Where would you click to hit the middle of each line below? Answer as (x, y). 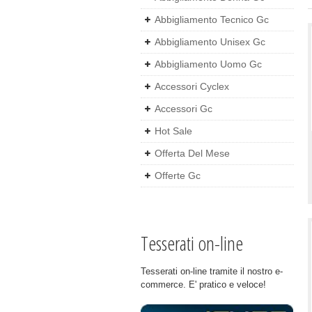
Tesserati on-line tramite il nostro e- (212, 271)
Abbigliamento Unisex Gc (210, 42)
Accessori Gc (184, 109)
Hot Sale (173, 131)
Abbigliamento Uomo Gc (208, 64)
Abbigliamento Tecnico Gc (212, 19)
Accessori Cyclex (192, 86)
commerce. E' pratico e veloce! (203, 284)
